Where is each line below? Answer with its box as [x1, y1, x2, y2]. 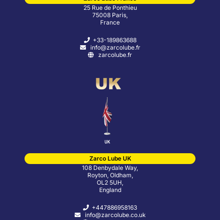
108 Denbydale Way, [82, 164, 138, 171]
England [99, 186, 121, 193]
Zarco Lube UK [89, 154, 131, 162]
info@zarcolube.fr [85, 43, 140, 51]
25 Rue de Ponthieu [83, 3, 137, 11]
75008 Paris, [92, 11, 128, 19]
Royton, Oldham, [87, 171, 133, 179]
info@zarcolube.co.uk [80, 211, 146, 219]
